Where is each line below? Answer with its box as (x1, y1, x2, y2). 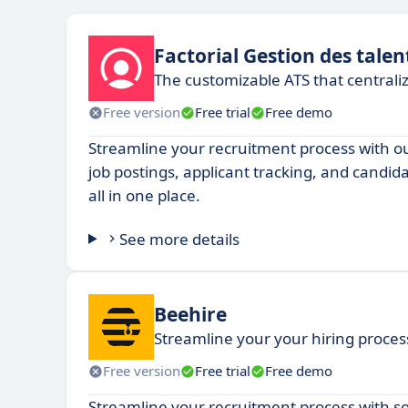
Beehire (154, 301, 227, 328)
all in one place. (88, 184, 200, 206)
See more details (119, 228, 240, 250)
